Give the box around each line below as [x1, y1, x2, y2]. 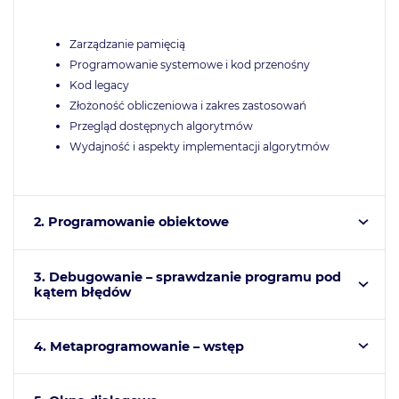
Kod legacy [69, 77, 129, 92]
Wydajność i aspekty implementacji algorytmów [69, 139, 330, 153]
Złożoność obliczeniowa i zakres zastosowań [69, 98, 306, 112]
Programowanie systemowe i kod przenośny [69, 57, 310, 71]
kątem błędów [33, 283, 131, 300]
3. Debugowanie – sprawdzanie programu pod [33, 268, 341, 285]
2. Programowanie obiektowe [33, 214, 229, 231]
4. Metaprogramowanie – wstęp [33, 338, 244, 354]
